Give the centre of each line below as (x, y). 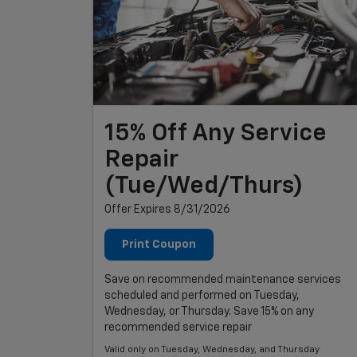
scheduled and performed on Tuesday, (202, 295)
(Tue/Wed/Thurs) (204, 186)
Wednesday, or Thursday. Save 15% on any (209, 311)
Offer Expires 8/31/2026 (167, 209)
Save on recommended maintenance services (223, 279)
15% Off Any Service (216, 133)
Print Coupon (159, 244)
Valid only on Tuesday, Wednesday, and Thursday (212, 349)
